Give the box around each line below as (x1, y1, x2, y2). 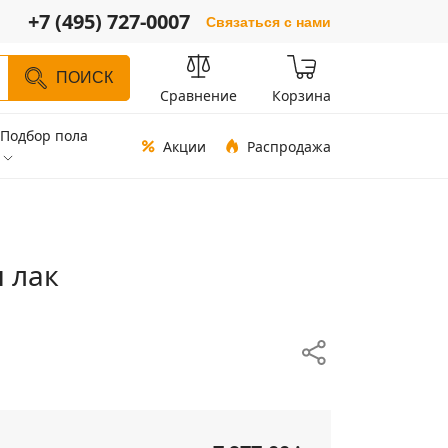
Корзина (272, 86, 331, 105)
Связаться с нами (206, 13, 331, 30)
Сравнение (160, 86, 237, 105)
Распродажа (247, 136, 331, 156)
